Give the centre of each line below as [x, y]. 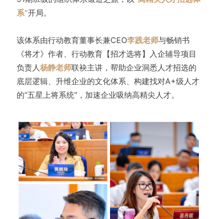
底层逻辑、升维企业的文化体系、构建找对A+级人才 [108, 81]
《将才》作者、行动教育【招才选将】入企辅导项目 [106, 54]
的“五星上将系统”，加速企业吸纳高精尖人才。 [98, 95]
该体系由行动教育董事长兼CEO [72, 40]
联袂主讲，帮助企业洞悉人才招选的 [134, 68]
